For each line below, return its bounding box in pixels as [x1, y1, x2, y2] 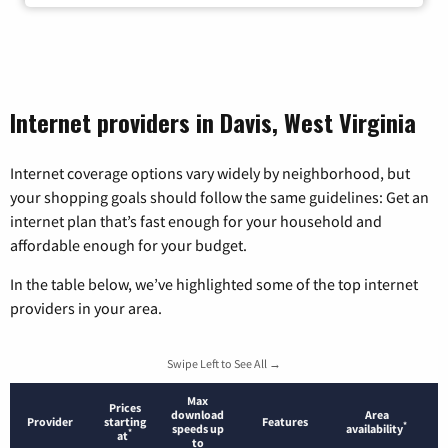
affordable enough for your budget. [10, 234, 247, 255]
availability [346, 420, 403, 436]
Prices [108, 399, 141, 415]
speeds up [171, 420, 224, 436]
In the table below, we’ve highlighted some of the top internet [10, 273, 418, 294]
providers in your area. [10, 297, 162, 318]
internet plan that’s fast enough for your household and [10, 210, 382, 231]
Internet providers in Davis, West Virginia [10, 103, 416, 140]
